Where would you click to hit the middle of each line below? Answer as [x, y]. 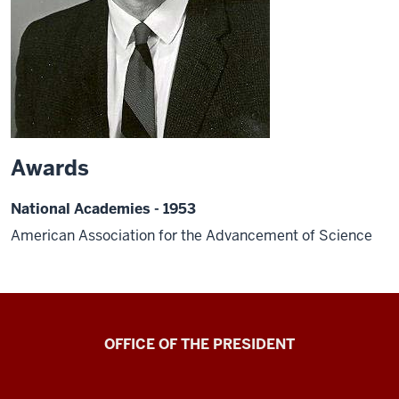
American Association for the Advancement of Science [191, 235]
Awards [50, 168]
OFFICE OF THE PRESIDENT [199, 344]
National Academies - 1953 [103, 209]
